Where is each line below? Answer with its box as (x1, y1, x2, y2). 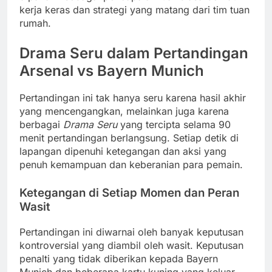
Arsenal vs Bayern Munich (19, 61, 204, 80)
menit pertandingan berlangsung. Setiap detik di (19, 132, 239, 144)
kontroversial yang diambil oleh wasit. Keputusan (19, 239, 243, 252)
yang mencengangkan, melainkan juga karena (19, 105, 229, 118)
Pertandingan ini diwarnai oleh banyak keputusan (19, 226, 243, 239)
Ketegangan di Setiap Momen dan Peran (19, 186, 239, 200)
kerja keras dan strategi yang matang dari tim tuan (19, 3, 250, 16)
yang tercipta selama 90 (117, 118, 231, 131)
